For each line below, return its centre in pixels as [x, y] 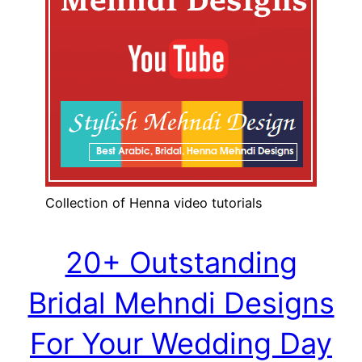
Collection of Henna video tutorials [154, 202]
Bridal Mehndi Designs [181, 303]
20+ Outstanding [181, 262]
